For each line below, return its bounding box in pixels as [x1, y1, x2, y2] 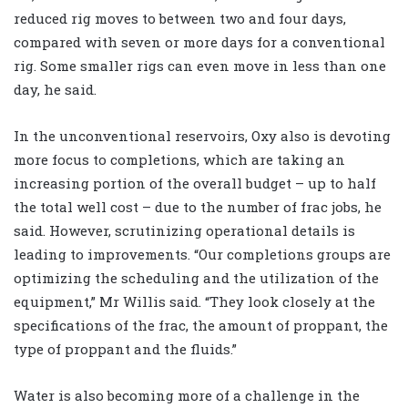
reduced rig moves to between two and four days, [14, 8, 346, 27]
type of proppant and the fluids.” [14, 339, 237, 358]
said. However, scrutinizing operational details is [14, 220, 355, 240]
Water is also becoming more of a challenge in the [14, 385, 360, 404]
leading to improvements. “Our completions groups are [14, 244, 391, 263]
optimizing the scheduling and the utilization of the [14, 268, 379, 287]
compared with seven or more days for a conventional [14, 32, 385, 51]
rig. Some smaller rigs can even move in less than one [14, 56, 386, 75]
